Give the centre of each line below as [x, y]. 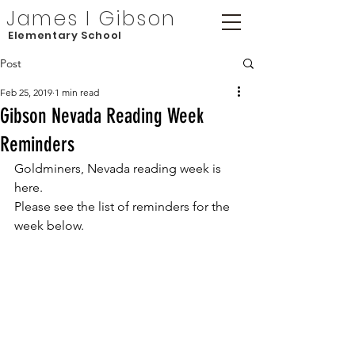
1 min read [77, 92]
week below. [49, 225]
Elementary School [65, 35]
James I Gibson [91, 19]
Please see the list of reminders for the [124, 206]
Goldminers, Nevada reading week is [119, 168]
